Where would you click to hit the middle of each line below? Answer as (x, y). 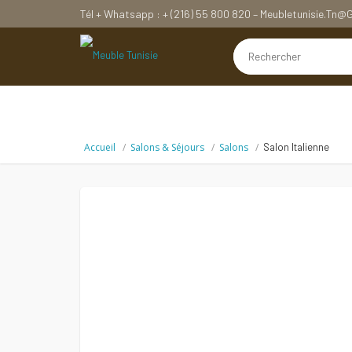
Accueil (100, 147)
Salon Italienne (296, 147)
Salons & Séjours (167, 147)
